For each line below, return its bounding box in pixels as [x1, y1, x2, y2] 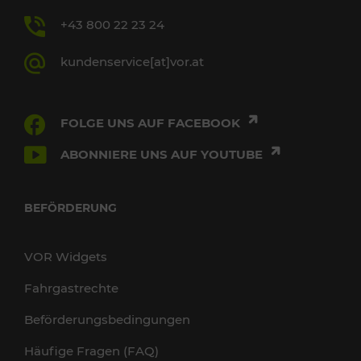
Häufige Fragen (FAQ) [24, 343, 159, 359]
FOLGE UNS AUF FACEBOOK [60, 115, 243, 131]
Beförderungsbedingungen [24, 312, 190, 327]
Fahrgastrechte [24, 280, 118, 296]
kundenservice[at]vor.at [60, 54, 204, 69]
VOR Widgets [24, 249, 107, 264]
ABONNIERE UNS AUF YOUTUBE [60, 147, 266, 162]
